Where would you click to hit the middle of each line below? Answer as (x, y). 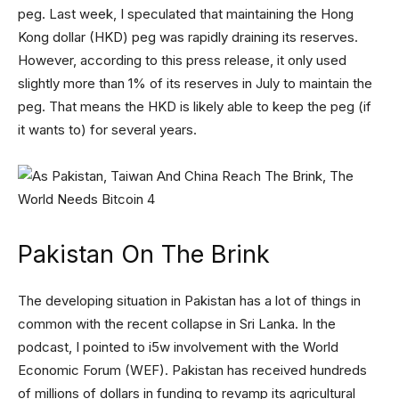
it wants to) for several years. (107, 129)
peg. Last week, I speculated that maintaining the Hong (186, 13)
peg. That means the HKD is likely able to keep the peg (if (195, 106)
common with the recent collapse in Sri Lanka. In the (177, 323)
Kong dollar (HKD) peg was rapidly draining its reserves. (188, 37)
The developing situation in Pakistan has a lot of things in (189, 300)
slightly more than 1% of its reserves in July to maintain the (195, 83)
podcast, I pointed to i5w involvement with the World (178, 346)
